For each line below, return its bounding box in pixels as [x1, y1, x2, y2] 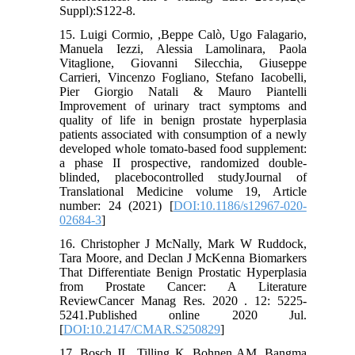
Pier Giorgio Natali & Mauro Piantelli [59, 85, 307, 99]
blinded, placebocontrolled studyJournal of [59, 170, 307, 185]
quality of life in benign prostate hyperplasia [59, 113, 307, 128]
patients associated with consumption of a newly [59, 128, 307, 142]
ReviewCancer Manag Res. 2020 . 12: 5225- [59, 294, 307, 308]
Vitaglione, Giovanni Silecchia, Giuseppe [59, 56, 307, 71]
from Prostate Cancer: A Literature [59, 280, 307, 294]
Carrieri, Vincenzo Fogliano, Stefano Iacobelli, [59, 71, 307, 85]
